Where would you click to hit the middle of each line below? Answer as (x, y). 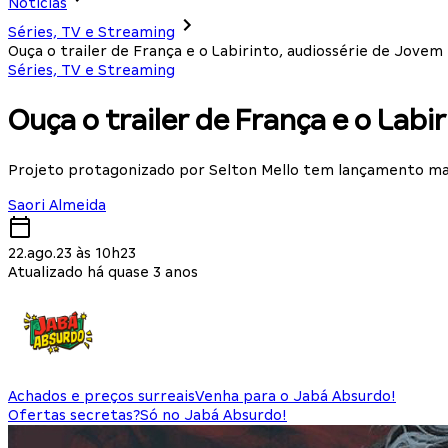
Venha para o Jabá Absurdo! (295, 395)
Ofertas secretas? (74, 414)
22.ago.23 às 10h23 (72, 252)
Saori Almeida (57, 204)
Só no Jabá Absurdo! (213, 414)
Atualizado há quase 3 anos (103, 271)
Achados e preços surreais (101, 395)
